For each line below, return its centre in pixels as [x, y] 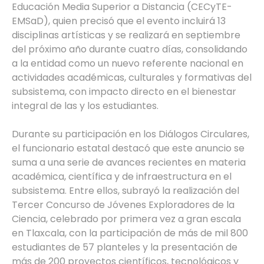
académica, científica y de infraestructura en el [122, 176]
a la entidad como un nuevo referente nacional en [128, 63]
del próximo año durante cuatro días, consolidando [130, 49]
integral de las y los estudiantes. [85, 105]
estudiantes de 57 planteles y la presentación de [125, 247]
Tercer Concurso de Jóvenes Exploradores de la [123, 204]
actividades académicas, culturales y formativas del [132, 77]
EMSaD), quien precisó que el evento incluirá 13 [119, 21]
